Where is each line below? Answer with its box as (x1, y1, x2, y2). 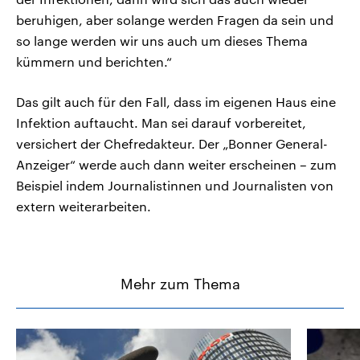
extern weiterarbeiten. (16, 198, 151, 215)
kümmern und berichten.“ (16, 54, 172, 70)
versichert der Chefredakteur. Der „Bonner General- (16, 136, 328, 152)
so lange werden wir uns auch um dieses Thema (16, 33, 308, 49)
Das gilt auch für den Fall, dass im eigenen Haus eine (16, 94, 336, 110)
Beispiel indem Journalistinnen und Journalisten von (16, 178, 333, 194)
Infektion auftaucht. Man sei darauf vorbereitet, (16, 115, 306, 131)
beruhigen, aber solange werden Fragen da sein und (16, 12, 333, 28)
